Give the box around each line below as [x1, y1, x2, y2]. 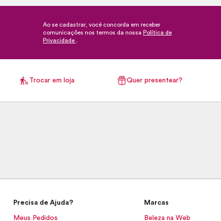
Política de [143, 30, 172, 36]
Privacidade [42, 37, 76, 43]
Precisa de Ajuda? [13, 199, 74, 206]
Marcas [144, 199, 169, 206]
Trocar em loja [29, 76, 74, 84]
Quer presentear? [127, 76, 183, 84]
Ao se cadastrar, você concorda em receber [42, 22, 160, 28]
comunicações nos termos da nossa [42, 30, 143, 36]
